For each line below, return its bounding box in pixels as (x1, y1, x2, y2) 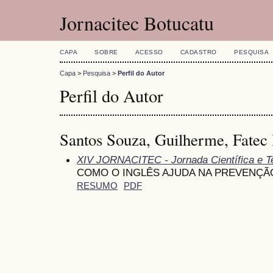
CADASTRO (180, 49, 217, 55)
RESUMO (77, 180, 118, 191)
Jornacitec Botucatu (60, 10, 214, 36)
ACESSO (135, 49, 163, 55)
